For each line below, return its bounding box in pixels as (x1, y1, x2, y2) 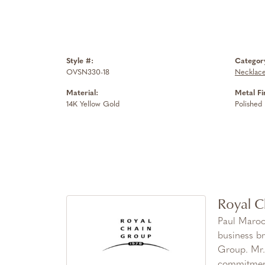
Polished (235, 101, 262, 108)
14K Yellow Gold (66, 101, 119, 108)
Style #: (66, 57, 93, 65)
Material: (66, 89, 98, 97)
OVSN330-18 (66, 69, 109, 76)
